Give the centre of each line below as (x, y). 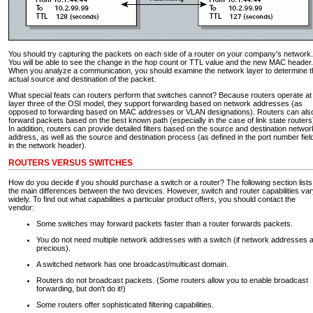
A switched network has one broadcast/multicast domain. (132, 264)
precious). (53, 248)
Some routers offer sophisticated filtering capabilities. (125, 305)
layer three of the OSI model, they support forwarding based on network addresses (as (155, 103)
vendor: (21, 208)
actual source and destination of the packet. (82, 79)
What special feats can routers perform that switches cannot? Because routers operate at (160, 95)
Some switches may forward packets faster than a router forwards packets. (165, 224)
